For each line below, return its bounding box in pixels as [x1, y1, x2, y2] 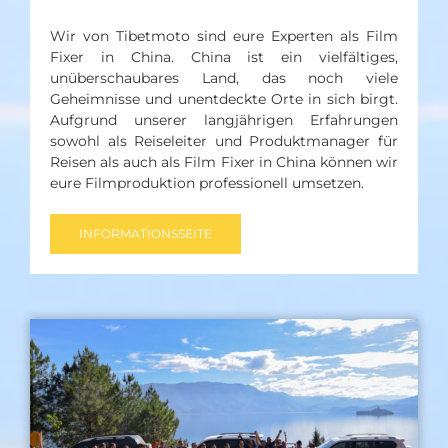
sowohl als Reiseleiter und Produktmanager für [50, 132, 398, 151]
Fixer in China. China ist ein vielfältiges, [50, 48, 398, 67]
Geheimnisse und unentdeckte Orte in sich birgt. [50, 90, 398, 109]
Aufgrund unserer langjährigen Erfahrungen [50, 111, 398, 130]
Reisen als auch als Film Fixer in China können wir [50, 153, 398, 172]
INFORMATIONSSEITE [79, 226, 212, 242]
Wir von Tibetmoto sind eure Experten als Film [50, 27, 398, 46]
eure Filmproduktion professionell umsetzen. [50, 174, 364, 193]
